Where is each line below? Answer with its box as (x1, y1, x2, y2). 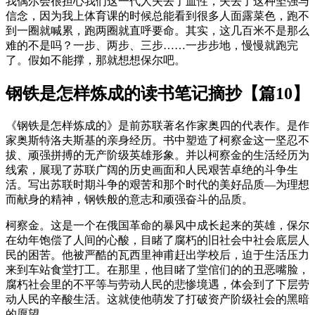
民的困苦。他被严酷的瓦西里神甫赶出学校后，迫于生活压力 (6, 248, 309, 261)
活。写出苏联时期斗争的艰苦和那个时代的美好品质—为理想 (6, 178, 309, 191)
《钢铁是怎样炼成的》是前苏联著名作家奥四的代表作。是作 (6, 119, 309, 131)
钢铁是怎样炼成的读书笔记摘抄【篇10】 (6, 84, 309, 103)
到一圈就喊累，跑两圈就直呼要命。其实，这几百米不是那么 (6, 25, 309, 37)
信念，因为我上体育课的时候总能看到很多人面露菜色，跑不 (6, 10, 309, 22)
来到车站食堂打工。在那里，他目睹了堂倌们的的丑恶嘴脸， (6, 263, 309, 276)
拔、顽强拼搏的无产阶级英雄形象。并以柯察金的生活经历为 (6, 148, 309, 161)
